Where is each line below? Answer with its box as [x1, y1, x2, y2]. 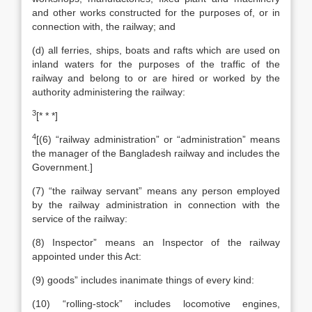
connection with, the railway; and [32, 21, 175, 32]
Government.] [32, 162, 93, 173]
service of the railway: [32, 213, 127, 224]
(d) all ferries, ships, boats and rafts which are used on [32, 45, 280, 56]
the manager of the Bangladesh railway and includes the [32, 148, 280, 159]
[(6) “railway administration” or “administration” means [36, 134, 280, 145]
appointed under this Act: [32, 251, 141, 262]
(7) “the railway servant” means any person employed [32, 185, 280, 196]
